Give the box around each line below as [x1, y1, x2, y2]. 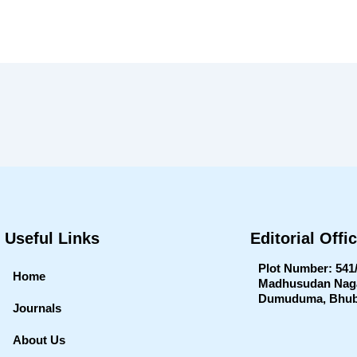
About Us [13, 333, 65, 347]
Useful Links [5, 229, 100, 247]
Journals [13, 301, 61, 315]
